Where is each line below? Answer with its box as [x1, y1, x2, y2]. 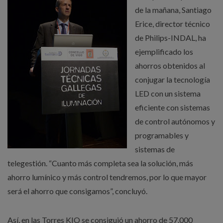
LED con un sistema [135, 89, 201, 98]
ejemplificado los [135, 47, 193, 56]
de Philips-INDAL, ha [135, 33, 206, 42]
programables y [135, 130, 189, 140]
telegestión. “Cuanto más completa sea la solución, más [7, 158, 193, 168]
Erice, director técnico [135, 19, 210, 28]
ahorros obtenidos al [135, 61, 205, 70]
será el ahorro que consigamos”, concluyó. [7, 186, 147, 196]
